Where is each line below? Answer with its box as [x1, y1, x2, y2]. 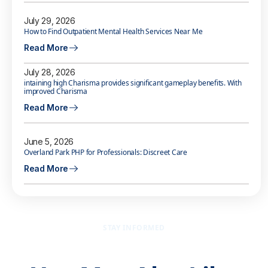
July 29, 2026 [24, 16, 75, 26]
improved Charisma [24, 86, 87, 97]
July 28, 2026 [24, 67, 75, 78]
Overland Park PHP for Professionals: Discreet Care [24, 147, 187, 158]
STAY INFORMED [103, 223, 165, 233]
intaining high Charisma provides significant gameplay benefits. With [24, 78, 242, 89]
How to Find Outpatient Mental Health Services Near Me [24, 26, 203, 37]
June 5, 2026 [24, 136, 74, 147]
